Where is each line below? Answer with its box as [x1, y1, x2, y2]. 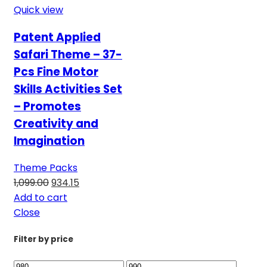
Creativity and [14, 115, 98, 132]
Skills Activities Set [14, 80, 122, 97]
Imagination [14, 132, 85, 149]
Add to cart [14, 191, 67, 205]
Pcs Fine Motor [14, 63, 98, 80]
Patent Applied [14, 29, 101, 45]
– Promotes [14, 98, 81, 114]
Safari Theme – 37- [14, 46, 122, 63]
